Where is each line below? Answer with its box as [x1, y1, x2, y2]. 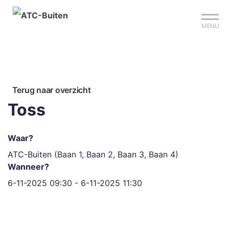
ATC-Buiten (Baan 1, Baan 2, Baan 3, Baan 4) [8, 149, 178, 159]
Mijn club [83, 5, 114, 14]
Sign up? [22, 5, 52, 14]
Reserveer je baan [147, 5, 207, 14]
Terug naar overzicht [12, 85, 91, 95]
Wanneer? [8, 162, 49, 172]
